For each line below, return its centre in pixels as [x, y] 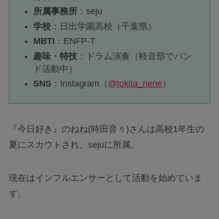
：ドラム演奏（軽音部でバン [135, 56]
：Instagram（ [80, 84]
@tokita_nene [135, 84]
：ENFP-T [75, 41]
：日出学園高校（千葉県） [104, 26]
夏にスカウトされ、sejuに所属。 [74, 144]
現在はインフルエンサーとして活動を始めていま [105, 178]
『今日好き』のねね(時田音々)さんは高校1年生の [106, 129]
